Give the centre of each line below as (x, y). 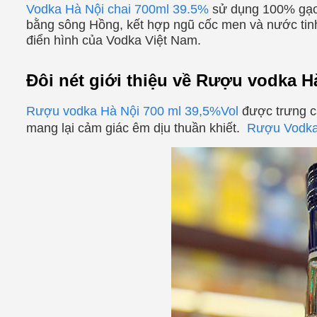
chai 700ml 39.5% (158, 10)
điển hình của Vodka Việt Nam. (114, 41)
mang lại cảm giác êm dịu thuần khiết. (137, 128)
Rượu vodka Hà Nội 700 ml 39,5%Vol (132, 111)
